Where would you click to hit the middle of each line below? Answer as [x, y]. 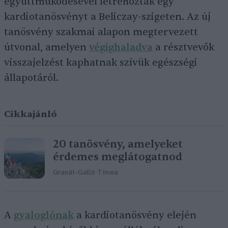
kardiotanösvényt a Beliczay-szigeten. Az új [107, 17]
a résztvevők [183, 47]
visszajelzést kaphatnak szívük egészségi [101, 63]
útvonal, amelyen [47, 47]
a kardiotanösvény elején [135, 215]
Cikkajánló [31, 114]
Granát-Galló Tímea [85, 173]
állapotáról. [31, 78]
